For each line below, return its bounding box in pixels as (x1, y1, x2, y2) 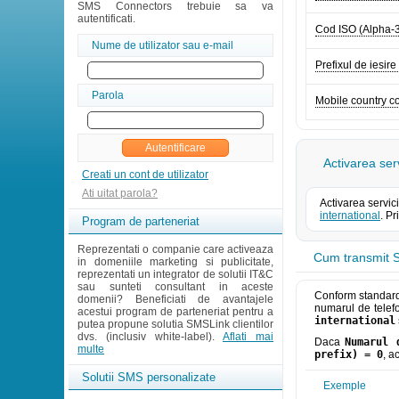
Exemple (323, 379, 366, 392)
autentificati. (77, 12, 135, 25)
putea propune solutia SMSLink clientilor (77, 318, 273, 330)
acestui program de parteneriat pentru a (77, 305, 273, 318)
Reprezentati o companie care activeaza (77, 243, 273, 256)
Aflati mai (223, 330, 273, 343)
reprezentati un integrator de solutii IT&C (77, 268, 273, 281)
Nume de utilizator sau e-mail (92, 39, 233, 52)
